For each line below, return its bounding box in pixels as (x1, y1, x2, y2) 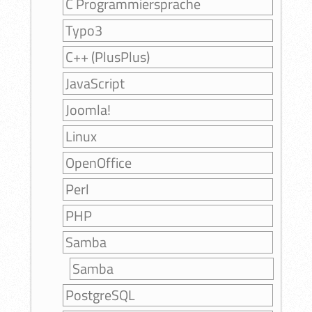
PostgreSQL (65, 285, 135, 306)
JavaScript (65, 73, 125, 94)
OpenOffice (65, 153, 132, 173)
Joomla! (65, 100, 111, 120)
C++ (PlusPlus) (65, 47, 150, 68)
